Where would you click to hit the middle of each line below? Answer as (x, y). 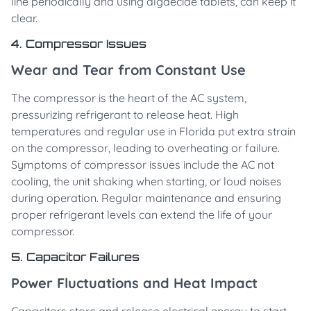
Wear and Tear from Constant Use (128, 70)
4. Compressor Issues (79, 44)
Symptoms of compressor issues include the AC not (143, 165)
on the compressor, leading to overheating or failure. (145, 148)
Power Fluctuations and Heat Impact (134, 283)
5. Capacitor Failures (75, 257)
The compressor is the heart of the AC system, (129, 98)
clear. (24, 18)
